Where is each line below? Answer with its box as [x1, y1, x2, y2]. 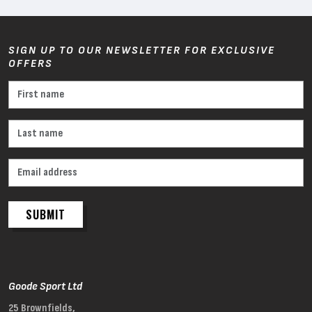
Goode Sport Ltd [8, 280, 82, 294]
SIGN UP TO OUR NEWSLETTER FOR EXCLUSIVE [8, 44, 275, 58]
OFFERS [8, 57, 53, 71]
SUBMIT [26, 206, 65, 224]
